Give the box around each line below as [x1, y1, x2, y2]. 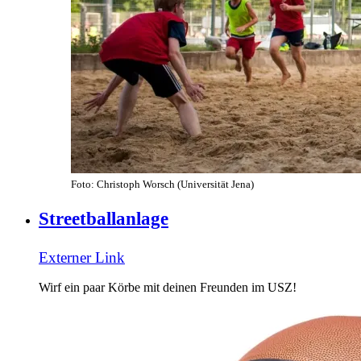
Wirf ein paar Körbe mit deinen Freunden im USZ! [39, 280, 297, 295]
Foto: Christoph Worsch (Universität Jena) [71, 177, 254, 190]
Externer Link [39, 249, 125, 267]
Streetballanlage [39, 209, 168, 230]
